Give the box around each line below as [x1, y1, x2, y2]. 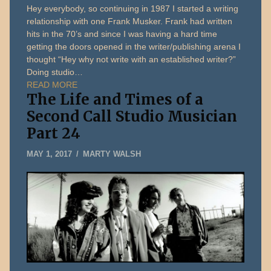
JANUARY [71, 148, 109, 158]
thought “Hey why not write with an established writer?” [27, 54, 237, 64]
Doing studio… [27, 67, 83, 77]
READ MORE [27, 79, 78, 90]
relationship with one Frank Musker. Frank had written [27, 16, 233, 26]
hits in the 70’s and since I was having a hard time [27, 28, 218, 39]
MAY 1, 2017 [27, 149, 73, 158]
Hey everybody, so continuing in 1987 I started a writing [27, 3, 239, 13]
